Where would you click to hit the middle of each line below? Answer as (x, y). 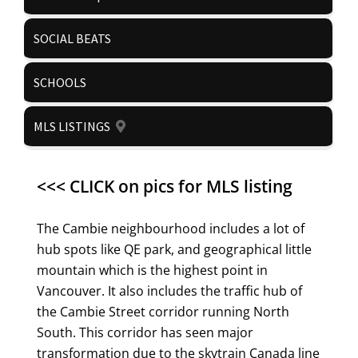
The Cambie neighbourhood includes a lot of (171, 229)
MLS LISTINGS (72, 126)
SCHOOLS (60, 82)
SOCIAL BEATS (72, 38)
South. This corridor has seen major (145, 332)
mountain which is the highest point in (152, 270)
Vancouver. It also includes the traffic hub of (169, 291)
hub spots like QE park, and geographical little (174, 249)
